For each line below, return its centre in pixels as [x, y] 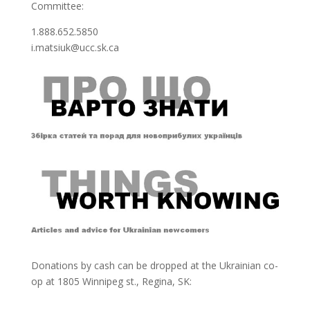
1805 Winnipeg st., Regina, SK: [124, 281]
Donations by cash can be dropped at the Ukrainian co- [154, 265]
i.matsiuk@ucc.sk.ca [75, 48]
